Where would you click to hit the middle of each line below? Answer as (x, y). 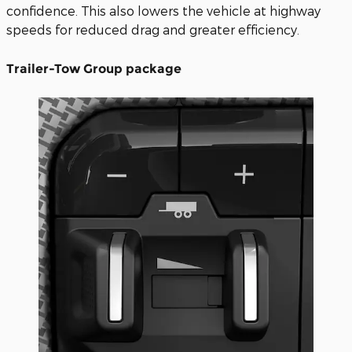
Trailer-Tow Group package (94, 69)
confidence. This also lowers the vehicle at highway (163, 11)
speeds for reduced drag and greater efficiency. (153, 29)
